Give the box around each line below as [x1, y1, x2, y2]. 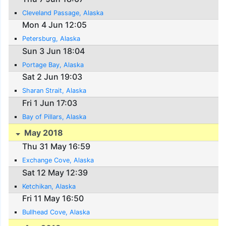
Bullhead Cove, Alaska [22, 208, 90, 216]
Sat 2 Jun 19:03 [22, 72, 83, 82]
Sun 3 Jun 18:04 [22, 45, 85, 56]
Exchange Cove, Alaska [22, 156, 94, 164]
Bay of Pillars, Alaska [22, 113, 87, 121]
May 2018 [22, 127, 64, 138]
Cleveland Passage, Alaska [22, 9, 104, 17]
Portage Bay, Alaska [22, 61, 84, 69]
